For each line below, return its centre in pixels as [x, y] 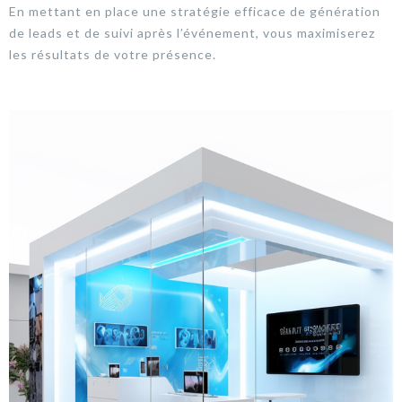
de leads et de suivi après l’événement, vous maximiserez [192, 32]
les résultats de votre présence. [113, 54]
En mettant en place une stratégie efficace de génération [195, 11]
